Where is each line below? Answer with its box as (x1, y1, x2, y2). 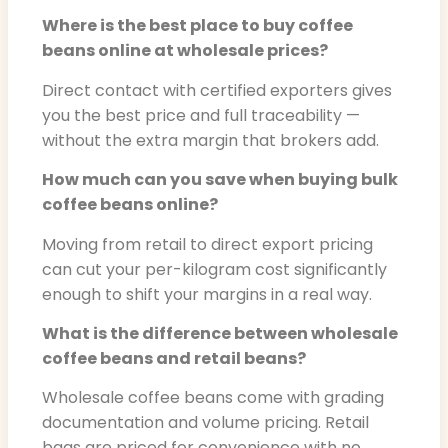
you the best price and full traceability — (42, 103, 360, 127)
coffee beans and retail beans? (42, 346, 306, 370)
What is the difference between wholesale (42, 321, 398, 345)
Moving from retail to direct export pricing (42, 232, 373, 256)
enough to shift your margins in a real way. (42, 282, 372, 306)
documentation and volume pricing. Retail (42, 411, 369, 435)
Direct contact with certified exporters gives (42, 78, 392, 102)
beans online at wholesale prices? (42, 39, 328, 63)
